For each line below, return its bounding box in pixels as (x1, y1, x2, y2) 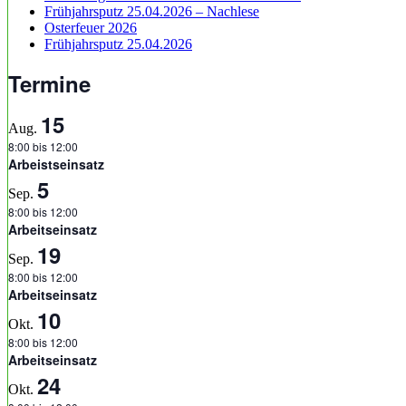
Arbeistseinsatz (8, 155, 104, 174)
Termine (8, 68, 91, 100)
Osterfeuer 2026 (44, 20, 137, 36)
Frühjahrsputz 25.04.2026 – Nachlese (44, 4, 259, 20)
